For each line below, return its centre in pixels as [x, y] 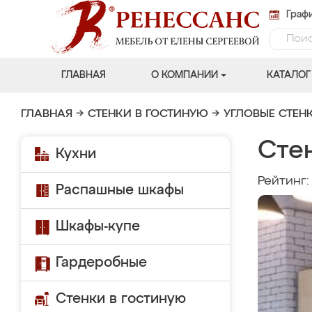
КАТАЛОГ [288, 75]
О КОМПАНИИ [184, 75]
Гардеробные [101, 263]
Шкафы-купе [98, 226]
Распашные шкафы [120, 190]
